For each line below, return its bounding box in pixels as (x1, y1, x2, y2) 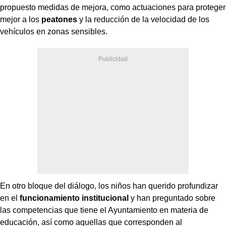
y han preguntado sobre (129, 193, 215, 202)
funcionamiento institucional (20, 193, 129, 202)
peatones (41, 15, 77, 24)
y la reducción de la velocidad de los (77, 15, 209, 24)
